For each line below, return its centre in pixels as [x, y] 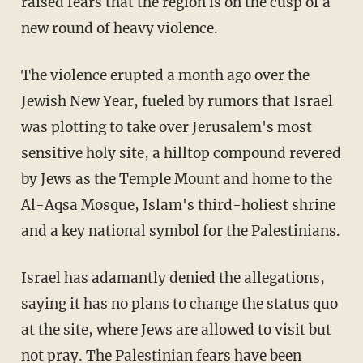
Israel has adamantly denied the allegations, [173, 278]
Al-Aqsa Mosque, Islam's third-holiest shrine [178, 205]
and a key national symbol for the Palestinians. [180, 231]
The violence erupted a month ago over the [165, 76]
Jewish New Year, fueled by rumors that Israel [177, 102]
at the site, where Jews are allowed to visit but [176, 330]
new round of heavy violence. [119, 29]
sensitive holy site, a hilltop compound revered [181, 154]
